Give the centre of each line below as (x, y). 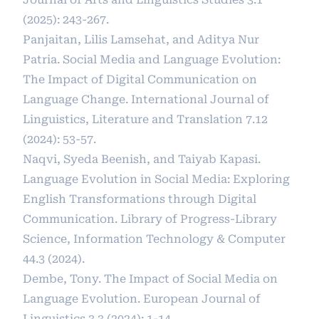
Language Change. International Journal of (146, 99)
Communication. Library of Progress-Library (150, 219)
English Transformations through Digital (140, 199)
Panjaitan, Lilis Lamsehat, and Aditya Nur (141, 40)
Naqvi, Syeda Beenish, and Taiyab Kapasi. (142, 159)
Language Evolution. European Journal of (142, 299)
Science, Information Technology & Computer (154, 239)
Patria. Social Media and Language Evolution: (152, 59)
